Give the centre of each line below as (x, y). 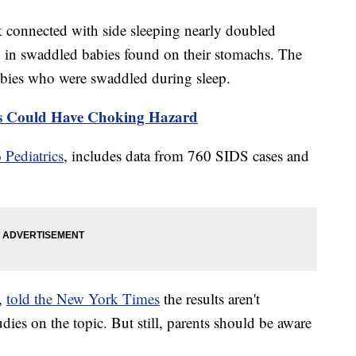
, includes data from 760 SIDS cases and (186, 156)
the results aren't (210, 299)
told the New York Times (83, 299)
